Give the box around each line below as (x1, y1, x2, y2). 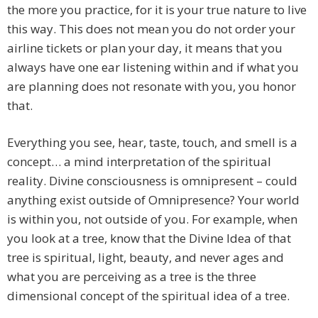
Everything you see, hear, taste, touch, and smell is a (7, 134, 297, 151)
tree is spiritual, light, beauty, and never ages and (7, 249, 284, 266)
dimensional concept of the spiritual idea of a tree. (7, 287, 290, 305)
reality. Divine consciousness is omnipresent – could (7, 172, 297, 190)
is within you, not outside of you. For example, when (7, 211, 297, 228)
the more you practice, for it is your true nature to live (7, 1, 307, 18)
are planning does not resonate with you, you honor (7, 78, 296, 95)
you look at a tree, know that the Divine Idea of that (7, 230, 291, 247)
